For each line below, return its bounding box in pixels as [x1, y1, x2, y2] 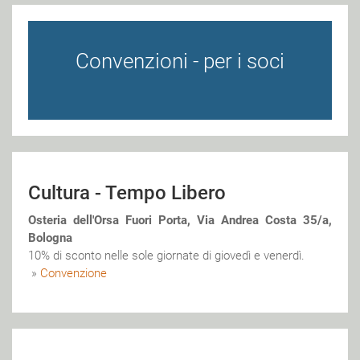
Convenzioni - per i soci [76, 49, 284, 74]
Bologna [28, 230, 72, 245]
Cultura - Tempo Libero [28, 181, 226, 204]
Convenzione [40, 265, 107, 280]
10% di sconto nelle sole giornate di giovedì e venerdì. [28, 247, 305, 263]
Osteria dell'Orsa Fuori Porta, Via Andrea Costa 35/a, [28, 212, 332, 227]
